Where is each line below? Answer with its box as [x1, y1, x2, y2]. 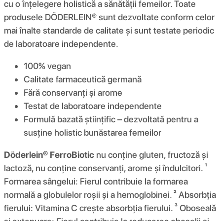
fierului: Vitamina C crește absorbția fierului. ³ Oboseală [4, 202, 216, 213]
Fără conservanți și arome [24, 87, 122, 98]
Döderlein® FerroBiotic [4, 149, 94, 160]
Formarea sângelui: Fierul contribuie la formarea [4, 176, 188, 186]
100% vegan [24, 60, 71, 71]
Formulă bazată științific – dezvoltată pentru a [24, 113, 198, 124]
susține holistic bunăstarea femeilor [24, 127, 161, 138]
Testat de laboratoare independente [24, 100, 162, 111]
